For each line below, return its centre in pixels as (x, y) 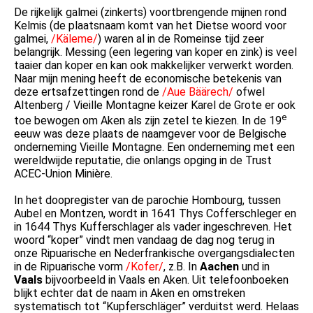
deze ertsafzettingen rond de (88, 92)
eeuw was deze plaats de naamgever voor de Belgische (150, 134)
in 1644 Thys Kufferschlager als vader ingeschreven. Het (153, 227)
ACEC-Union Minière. (63, 174)
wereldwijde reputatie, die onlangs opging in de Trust (143, 161)
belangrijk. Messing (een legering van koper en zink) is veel (155, 52)
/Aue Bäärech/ (198, 92)
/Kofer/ (145, 267)
